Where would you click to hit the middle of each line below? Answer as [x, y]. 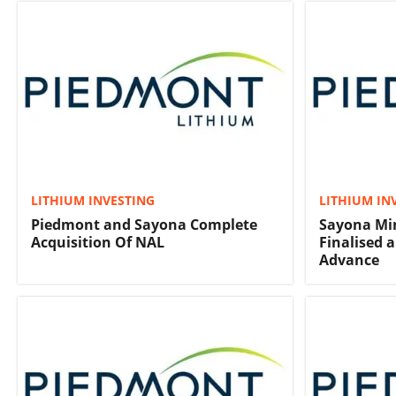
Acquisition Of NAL [98, 242]
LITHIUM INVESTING [93, 200]
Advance [349, 259]
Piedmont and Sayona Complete [144, 224]
